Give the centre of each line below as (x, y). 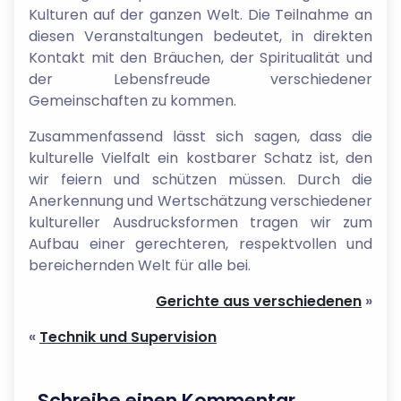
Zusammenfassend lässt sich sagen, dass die (200, 136)
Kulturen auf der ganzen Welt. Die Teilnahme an (200, 14)
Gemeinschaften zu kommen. (132, 100)
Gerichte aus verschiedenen (259, 301)
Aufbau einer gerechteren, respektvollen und (200, 243)
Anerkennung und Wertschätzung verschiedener (200, 200)
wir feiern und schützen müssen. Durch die (200, 179)
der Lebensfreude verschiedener (200, 79)
